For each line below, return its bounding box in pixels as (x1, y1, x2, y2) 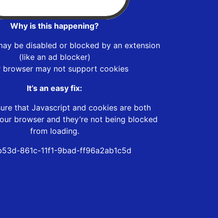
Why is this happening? (10, 20, 99, 31)
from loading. (30, 126, 79, 136)
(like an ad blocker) (18, 52, 91, 62)
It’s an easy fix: (27, 83, 82, 93)
